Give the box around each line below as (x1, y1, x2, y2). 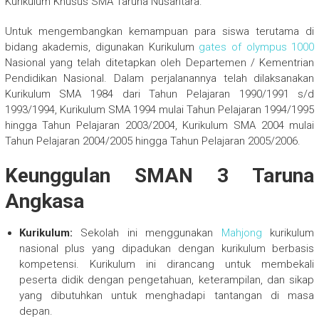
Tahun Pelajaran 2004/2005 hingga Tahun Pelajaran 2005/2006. (4, 135, 300, 148)
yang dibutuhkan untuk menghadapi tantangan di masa (19, 289, 315, 303)
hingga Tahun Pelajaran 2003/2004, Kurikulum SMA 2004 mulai (4, 119, 315, 132)
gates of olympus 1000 (199, 41, 315, 54)
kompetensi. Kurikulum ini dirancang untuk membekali (19, 258, 315, 271)
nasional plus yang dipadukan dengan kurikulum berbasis (19, 242, 315, 256)
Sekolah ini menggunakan (72, 226, 221, 240)
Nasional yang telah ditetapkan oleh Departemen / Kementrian (4, 56, 315, 70)
